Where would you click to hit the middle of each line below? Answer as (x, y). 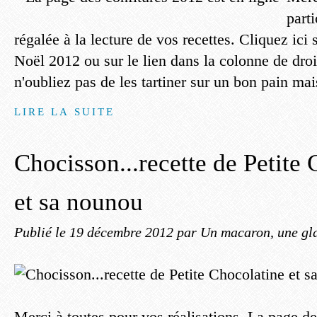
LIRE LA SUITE (65, 111)
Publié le (42, 232)
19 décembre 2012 (123, 232)
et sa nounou (79, 202)
